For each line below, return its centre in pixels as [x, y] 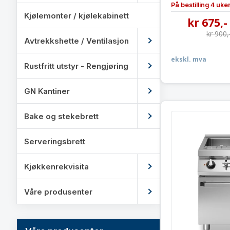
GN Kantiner [47, 91]
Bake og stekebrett [61, 116]
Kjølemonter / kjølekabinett [76, 15]
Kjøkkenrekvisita [56, 166]
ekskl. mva [189, 60]
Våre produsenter [58, 191]
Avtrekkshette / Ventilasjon [76, 41]
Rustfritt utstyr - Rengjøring [76, 66]
